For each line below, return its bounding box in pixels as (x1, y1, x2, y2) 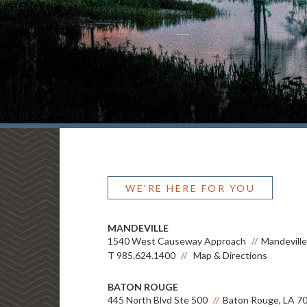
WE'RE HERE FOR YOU (125, 182, 255, 194)
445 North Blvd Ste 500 (108, 294, 208, 306)
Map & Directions (193, 249, 267, 261)
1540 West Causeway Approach (108, 235, 246, 247)
